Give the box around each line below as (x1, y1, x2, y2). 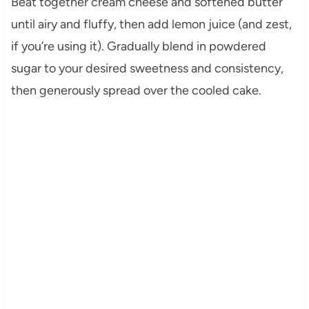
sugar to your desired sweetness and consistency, (10, 60, 283, 76)
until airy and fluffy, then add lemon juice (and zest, (10, 16, 292, 32)
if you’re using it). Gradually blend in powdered (10, 38, 266, 54)
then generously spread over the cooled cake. (10, 82, 261, 98)
